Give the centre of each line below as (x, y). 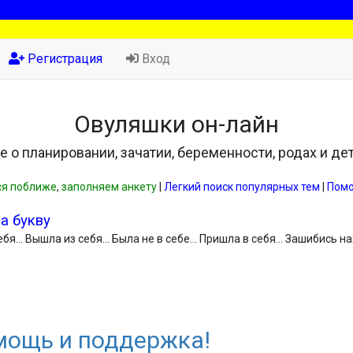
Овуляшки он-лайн (176, 124)
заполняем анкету (109, 187)
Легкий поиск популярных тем (242, 187)
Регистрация (63, 59)
